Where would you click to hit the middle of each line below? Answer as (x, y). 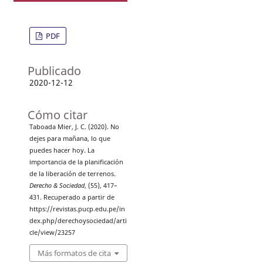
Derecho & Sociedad (57, 185)
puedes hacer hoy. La (62, 150)
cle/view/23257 (52, 232)
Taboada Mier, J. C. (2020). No (74, 127)
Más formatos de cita (74, 253)
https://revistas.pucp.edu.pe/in (77, 209)
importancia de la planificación (76, 162)
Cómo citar (57, 114)
